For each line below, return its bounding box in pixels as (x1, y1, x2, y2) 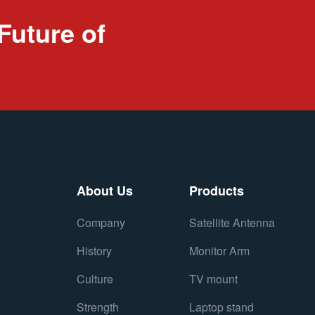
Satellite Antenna (189, 214, 276, 231)
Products (189, 181, 245, 200)
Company (77, 214, 126, 231)
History (77, 243, 112, 259)
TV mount (189, 271, 238, 287)
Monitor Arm (189, 243, 250, 259)
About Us (77, 181, 134, 200)
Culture (77, 271, 114, 287)
